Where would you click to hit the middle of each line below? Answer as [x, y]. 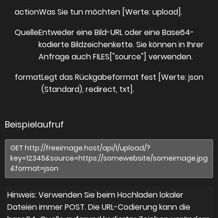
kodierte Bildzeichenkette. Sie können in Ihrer [121, 45]
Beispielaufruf [34, 124]
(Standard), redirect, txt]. [88, 89]
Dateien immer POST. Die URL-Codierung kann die [99, 207]
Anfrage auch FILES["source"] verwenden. [116, 57]
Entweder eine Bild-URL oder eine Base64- [116, 32]
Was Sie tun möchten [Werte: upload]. [111, 12]
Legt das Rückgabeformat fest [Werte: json [122, 77]
